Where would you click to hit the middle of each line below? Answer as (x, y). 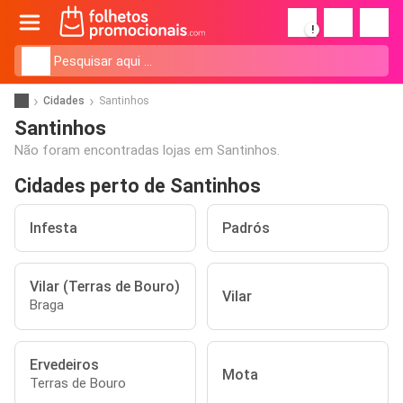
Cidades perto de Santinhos (138, 186)
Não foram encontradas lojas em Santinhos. (147, 150)
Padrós (246, 228)
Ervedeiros (64, 365)
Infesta (54, 228)
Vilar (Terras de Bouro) (105, 287)
